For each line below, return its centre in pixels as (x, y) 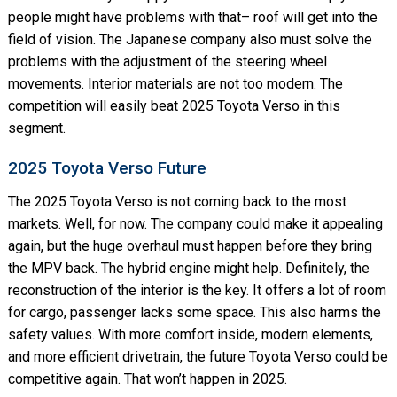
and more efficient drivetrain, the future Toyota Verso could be (198, 357)
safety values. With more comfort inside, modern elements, (190, 335)
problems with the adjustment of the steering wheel (167, 62)
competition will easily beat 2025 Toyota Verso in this (174, 106)
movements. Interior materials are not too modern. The (175, 84)
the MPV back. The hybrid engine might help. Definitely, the (188, 269)
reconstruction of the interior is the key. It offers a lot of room (197, 291)
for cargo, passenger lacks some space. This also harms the (194, 313)
